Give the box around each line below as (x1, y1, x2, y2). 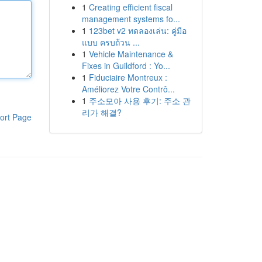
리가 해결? (81, 106, 122, 118)
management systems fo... (81, 13, 180, 25)
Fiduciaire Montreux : (88, 71, 167, 83)
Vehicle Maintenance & (88, 48, 173, 60)
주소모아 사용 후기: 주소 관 (88, 95, 191, 106)
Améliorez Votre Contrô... (81, 83, 175, 95)
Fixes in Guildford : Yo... (81, 60, 170, 71)
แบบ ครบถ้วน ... (81, 36, 140, 48)
